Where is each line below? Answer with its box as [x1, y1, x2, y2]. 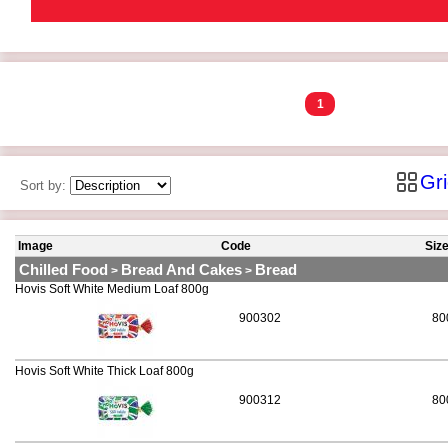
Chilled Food [19, 261, 108, 279]
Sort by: [20, 178, 70, 193]
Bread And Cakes [121, 261, 242, 279]
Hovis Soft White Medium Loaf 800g [15, 282, 209, 297]
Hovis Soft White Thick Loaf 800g [15, 364, 194, 379]
